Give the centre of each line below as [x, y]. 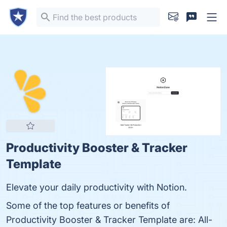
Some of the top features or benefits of [88, 205]
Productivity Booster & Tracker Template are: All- [109, 220]
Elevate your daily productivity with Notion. [97, 187]
